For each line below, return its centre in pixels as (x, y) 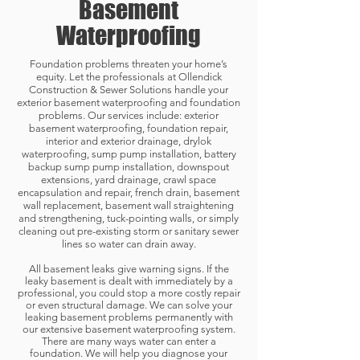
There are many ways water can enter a (129, 341)
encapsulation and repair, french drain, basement (129, 192)
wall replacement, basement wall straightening (129, 205)
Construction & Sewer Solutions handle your (129, 90)
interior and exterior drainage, (115, 141)
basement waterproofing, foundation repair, (129, 128)
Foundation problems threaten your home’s (129, 64)
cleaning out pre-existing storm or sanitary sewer (129, 231)
